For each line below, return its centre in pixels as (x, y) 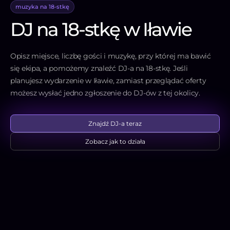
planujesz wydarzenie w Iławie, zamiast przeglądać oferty (108, 81)
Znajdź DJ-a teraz (115, 123)
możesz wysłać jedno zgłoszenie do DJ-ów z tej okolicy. (105, 93)
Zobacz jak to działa (115, 141)
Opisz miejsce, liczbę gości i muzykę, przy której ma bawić (111, 56)
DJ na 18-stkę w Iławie (101, 30)
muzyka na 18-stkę (42, 7)
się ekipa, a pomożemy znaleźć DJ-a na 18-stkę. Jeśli (99, 69)
